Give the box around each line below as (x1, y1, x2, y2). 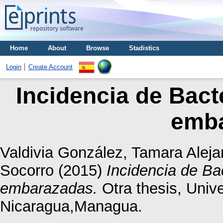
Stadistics (129, 44, 159, 52)
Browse (86, 44, 109, 52)
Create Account (28, 63, 73, 71)
